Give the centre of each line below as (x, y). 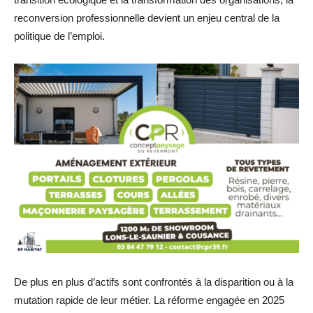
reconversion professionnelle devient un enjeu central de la (147, 17)
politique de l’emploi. (59, 36)
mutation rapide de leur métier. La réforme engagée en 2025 (149, 300)
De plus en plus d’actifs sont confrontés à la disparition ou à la (154, 282)
